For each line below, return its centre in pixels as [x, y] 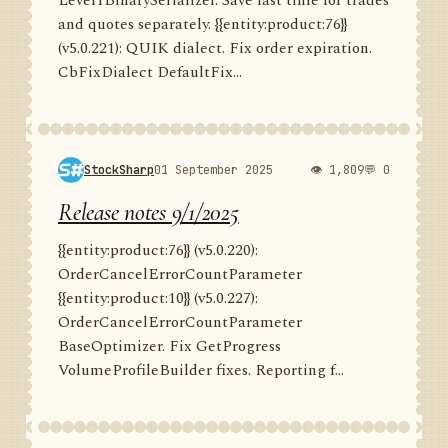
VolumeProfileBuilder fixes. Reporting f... [201, 370]
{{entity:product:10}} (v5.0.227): [158, 298]
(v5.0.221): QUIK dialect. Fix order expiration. [215, 48]
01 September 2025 [213, 169]
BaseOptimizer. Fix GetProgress [169, 346]
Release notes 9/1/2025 [148, 212]
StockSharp [119, 169]
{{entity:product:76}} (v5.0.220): [158, 250]
